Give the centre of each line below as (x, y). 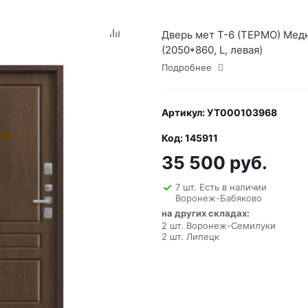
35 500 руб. (214, 163)
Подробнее (187, 67)
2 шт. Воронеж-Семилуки (219, 225)
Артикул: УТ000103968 (219, 112)
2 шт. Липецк (190, 236)
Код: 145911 (190, 138)
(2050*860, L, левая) (212, 50)
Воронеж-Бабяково (219, 198)
